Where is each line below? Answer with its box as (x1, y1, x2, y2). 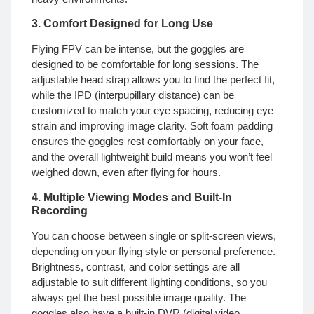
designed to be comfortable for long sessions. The (32, 58, 259, 71)
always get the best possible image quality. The (32, 291, 246, 303)
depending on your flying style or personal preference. (32, 245, 275, 257)
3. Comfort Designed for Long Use (32, 18, 213, 30)
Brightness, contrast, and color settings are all (32, 260, 240, 273)
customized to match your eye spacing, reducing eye (32, 104, 273, 117)
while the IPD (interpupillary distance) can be (32, 89, 234, 102)
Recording (32, 204, 88, 217)
